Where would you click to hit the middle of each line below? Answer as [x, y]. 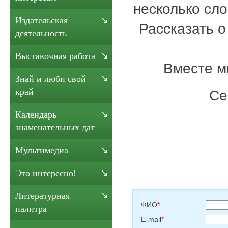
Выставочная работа [55, 56]
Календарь [36, 115]
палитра [31, 209]
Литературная [42, 196]
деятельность [41, 33]
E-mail [151, 219]
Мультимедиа [42, 150]
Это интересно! [46, 173]
